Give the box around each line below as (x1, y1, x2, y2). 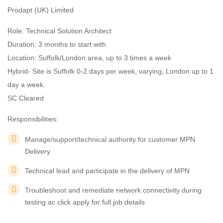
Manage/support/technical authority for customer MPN (25, 135, 195, 143)
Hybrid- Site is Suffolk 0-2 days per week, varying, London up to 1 (7, 67, 214, 75)
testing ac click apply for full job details (25, 198, 145, 206)
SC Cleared (7, 94, 44, 102)
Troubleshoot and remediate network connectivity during (25, 186, 202, 194)
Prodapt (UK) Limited (7, 6, 74, 14)
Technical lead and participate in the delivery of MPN (25, 167, 190, 175)
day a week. (7, 81, 45, 89)
